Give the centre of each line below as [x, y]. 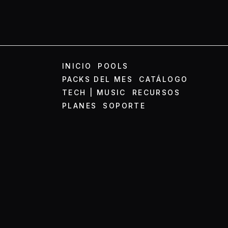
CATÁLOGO [164, 79]
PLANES [80, 105]
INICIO [77, 66]
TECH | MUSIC [94, 92]
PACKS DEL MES [98, 79]
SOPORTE [124, 105]
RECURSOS [156, 92]
